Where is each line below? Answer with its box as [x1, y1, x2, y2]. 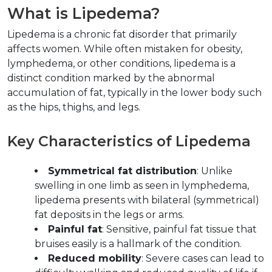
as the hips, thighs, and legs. [7, 101, 145, 114]
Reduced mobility [48, 253, 141, 265]
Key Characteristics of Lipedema [7, 132, 258, 151]
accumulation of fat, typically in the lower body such [7, 87, 262, 99]
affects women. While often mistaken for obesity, [7, 43, 242, 55]
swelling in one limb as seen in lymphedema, [35, 180, 249, 192]
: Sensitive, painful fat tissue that [102, 223, 257, 236]
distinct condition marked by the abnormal [7, 72, 215, 84]
